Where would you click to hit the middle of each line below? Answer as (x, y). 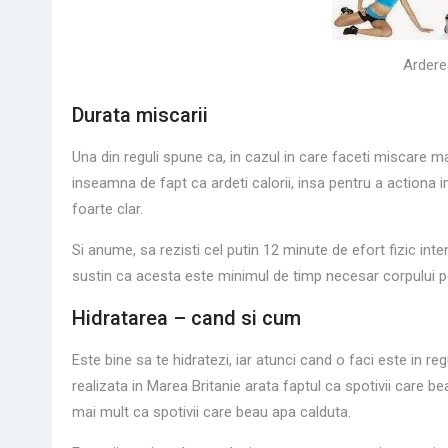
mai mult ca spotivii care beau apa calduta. (211, 411)
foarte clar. (107, 208)
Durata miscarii (140, 114)
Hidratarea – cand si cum (186, 317)
